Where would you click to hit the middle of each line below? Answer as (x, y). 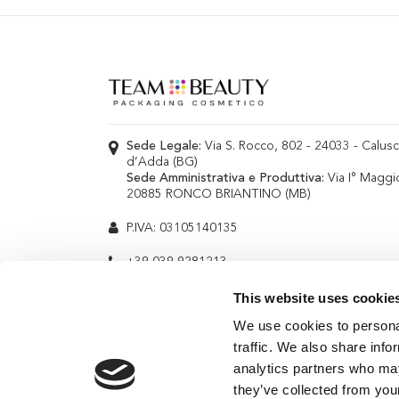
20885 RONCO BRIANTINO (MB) (219, 195)
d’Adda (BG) (162, 163)
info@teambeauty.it (183, 296)
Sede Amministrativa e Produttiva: (225, 179)
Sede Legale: (164, 147)
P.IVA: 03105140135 (182, 228)
